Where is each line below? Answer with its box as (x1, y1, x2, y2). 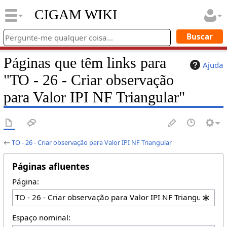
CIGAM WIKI (34, 7, 117, 23)
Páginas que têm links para (3, 54, 166, 71)
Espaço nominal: (12, 212, 70, 222)
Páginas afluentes (12, 160, 90, 172)
